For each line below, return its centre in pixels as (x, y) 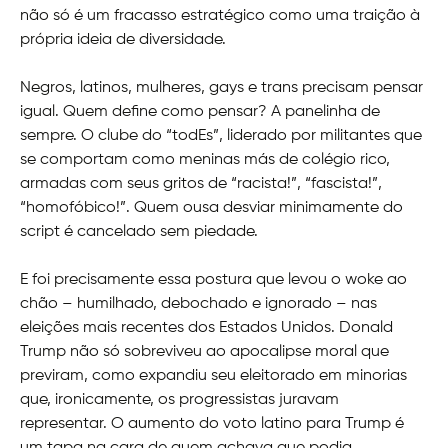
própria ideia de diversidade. (123, 40)
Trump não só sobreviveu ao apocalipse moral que (204, 352)
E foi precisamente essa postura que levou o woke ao (213, 280)
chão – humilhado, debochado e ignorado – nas (198, 304)
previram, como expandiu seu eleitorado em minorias (213, 376)
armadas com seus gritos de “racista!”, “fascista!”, (201, 184)
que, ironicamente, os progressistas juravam (179, 400)
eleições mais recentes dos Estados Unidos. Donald (206, 328)
